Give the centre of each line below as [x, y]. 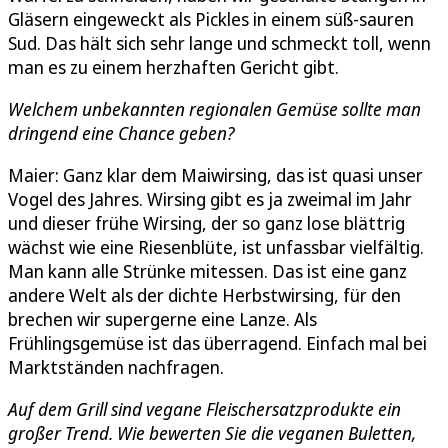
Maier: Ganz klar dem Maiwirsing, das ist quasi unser [215, 174]
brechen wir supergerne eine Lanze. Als [162, 318]
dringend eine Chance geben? [121, 132]
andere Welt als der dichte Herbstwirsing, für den [204, 294]
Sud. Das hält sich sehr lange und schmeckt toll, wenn [219, 42]
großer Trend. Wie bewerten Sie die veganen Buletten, [212, 432]
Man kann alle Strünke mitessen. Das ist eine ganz [207, 270]
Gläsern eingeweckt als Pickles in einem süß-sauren [211, 18]
